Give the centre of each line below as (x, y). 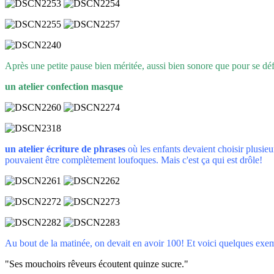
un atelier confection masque (64, 86)
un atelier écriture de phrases (65, 149)
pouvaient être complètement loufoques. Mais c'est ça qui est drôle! (134, 160)
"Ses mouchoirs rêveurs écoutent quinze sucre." (97, 264)
